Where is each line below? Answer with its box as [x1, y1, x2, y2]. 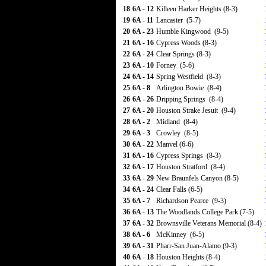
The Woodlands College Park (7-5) [156, 208, 254, 216]
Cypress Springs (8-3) [156, 151, 221, 160]
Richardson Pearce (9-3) [156, 197, 226, 205]
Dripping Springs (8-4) [156, 95, 223, 103]
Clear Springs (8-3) [156, 50, 211, 58]
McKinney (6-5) [156, 230, 204, 239]
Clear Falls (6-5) [156, 185, 202, 194]
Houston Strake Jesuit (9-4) [156, 106, 236, 115]
